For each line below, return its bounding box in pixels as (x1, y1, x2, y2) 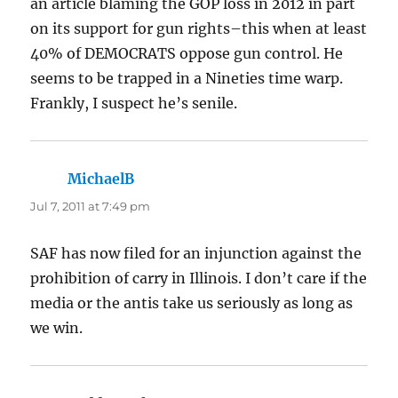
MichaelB (68, 169, 135, 187)
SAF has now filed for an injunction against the (30, 243, 362, 262)
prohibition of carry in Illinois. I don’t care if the (30, 268, 368, 287)
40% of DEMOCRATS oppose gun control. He (30, 44, 344, 62)
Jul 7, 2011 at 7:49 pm (30, 198, 151, 213)
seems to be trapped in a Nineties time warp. (30, 68, 344, 87)
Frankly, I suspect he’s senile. (30, 93, 238, 112)
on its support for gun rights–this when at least (30, 19, 368, 37)
